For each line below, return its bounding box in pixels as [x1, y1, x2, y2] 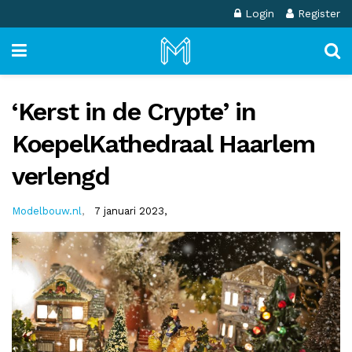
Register [294, 7, 340, 20]
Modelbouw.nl [12, 204, 82, 217]
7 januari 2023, [94, 204, 167, 217]
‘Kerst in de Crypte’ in [12, 97, 256, 126]
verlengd [12, 161, 110, 191]
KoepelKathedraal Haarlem [12, 129, 315, 159]
